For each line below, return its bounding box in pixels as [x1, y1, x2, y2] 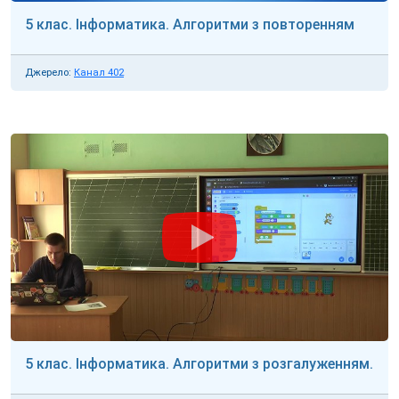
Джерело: [25, 66, 71, 78]
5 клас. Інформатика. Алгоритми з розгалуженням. [25, 355, 373, 373]
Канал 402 [74, 66, 124, 78]
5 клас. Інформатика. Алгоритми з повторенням [25, 15, 354, 33]
